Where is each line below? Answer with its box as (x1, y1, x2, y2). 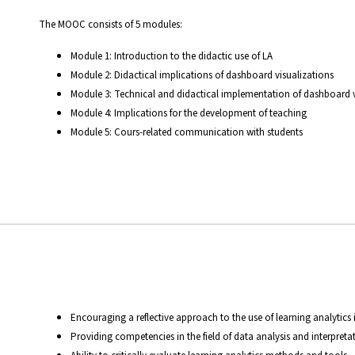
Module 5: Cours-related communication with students (71, 124, 303, 139)
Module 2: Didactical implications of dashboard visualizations (71, 67, 334, 82)
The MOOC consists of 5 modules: (39, 17, 182, 31)
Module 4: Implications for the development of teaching (71, 105, 307, 120)
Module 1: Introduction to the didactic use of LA (71, 48, 273, 63)
